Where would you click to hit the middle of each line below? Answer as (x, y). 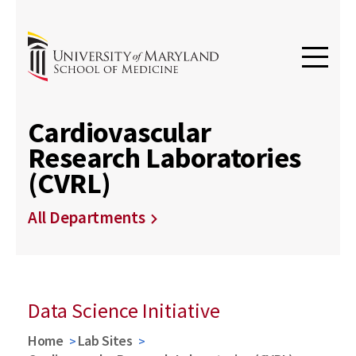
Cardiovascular (120, 132)
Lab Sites (105, 341)
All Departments (87, 217)
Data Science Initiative (124, 310)
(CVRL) (70, 183)
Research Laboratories (164, 158)
